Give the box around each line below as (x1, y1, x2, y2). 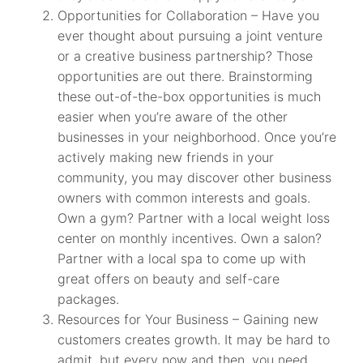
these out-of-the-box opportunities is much (58, 88, 322, 105)
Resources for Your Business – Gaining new (58, 311, 319, 327)
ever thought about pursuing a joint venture (58, 28, 323, 44)
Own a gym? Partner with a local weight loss (58, 210, 331, 226)
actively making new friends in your (58, 149, 275, 165)
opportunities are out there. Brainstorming (58, 68, 314, 84)
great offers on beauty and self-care (58, 271, 280, 287)
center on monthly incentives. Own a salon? (58, 230, 322, 246)
